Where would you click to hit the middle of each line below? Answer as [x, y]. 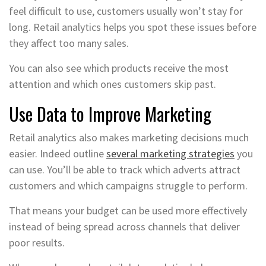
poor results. [37, 243]
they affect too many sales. [69, 43]
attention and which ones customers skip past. [113, 84]
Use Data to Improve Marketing [110, 114]
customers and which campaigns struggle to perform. [128, 186]
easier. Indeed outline [58, 153]
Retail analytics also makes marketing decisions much [129, 137]
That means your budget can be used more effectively [128, 210]
